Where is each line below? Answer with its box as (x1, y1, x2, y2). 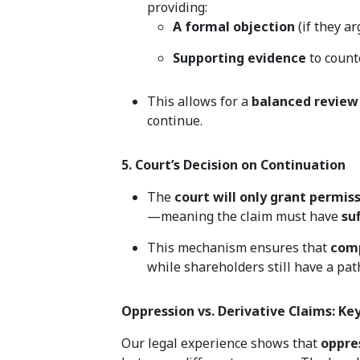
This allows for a (147, 92, 252, 111)
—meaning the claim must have (147, 207, 342, 226)
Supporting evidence (173, 49, 307, 67)
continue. (147, 112, 203, 130)
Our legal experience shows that (121, 334, 321, 353)
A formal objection (173, 18, 296, 36)
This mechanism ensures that (147, 239, 331, 257)
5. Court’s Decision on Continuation (121, 156, 346, 174)
